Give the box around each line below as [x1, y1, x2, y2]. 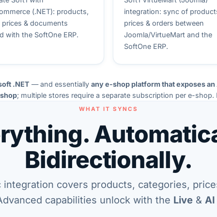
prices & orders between [124, 19, 204, 28]
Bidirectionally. [24, 145, 193, 174]
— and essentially [29, 79, 91, 88]
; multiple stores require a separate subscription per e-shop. [16, 91, 216, 99]
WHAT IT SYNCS [78, 105, 139, 112]
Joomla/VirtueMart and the [124, 31, 213, 39]
